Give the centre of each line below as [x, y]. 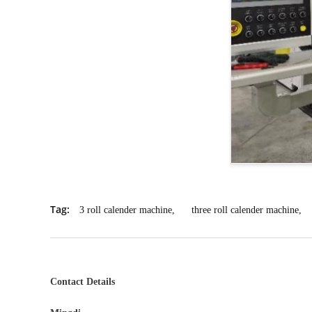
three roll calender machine [245, 210]
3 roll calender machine [126, 210]
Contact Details [83, 282]
